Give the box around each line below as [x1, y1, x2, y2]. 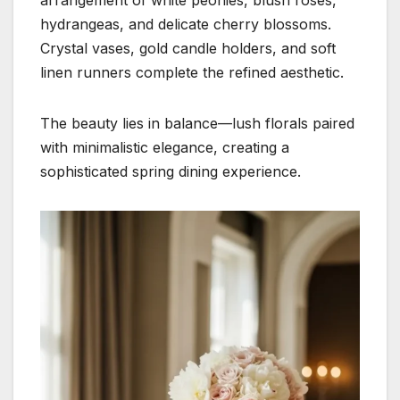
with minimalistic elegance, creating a [40, 137, 289, 156]
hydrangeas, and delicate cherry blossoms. [40, 14, 331, 33]
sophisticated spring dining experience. [40, 162, 301, 180]
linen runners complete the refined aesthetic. [40, 62, 344, 81]
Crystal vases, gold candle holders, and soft [40, 38, 336, 57]
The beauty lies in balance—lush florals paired [40, 113, 354, 132]
